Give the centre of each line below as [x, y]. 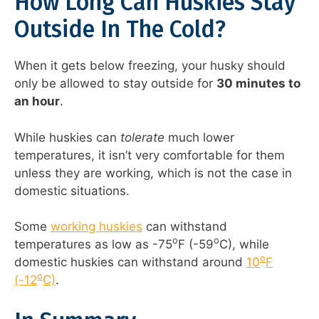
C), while [244, 245]
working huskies [96, 227]
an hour [37, 101]
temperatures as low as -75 [93, 245]
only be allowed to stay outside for [115, 84]
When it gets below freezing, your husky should [150, 66]
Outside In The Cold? [120, 30]
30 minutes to [258, 84]
